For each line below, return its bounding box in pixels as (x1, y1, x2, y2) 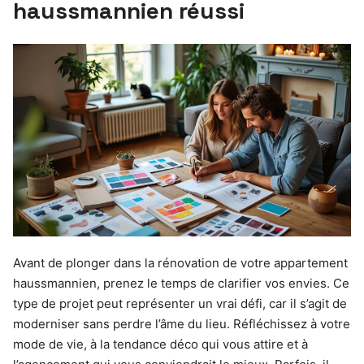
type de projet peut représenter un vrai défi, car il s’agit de (13, 296, 347, 312)
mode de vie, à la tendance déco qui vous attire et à (13, 336, 308, 353)
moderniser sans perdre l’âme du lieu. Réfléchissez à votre (13, 316, 350, 332)
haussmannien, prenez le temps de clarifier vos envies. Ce (13, 275, 349, 292)
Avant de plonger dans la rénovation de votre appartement (13, 255, 348, 271)
